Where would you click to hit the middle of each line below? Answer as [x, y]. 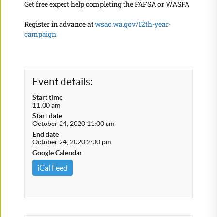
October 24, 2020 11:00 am [73, 124]
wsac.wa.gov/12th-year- [133, 24]
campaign [40, 34]
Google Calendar [57, 153]
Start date [47, 116]
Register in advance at [60, 24]
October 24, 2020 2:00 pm [72, 142]
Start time [47, 97]
